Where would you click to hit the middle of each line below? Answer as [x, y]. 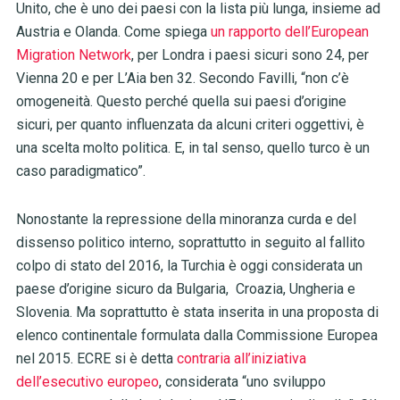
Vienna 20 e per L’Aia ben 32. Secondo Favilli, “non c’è [182, 79]
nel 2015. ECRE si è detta [94, 359]
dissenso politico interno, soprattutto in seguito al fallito [190, 243]
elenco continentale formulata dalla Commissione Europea [196, 336]
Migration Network [73, 55]
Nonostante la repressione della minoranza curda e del [186, 220]
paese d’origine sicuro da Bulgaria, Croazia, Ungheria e [185, 289]
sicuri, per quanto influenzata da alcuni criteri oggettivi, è [190, 125]
